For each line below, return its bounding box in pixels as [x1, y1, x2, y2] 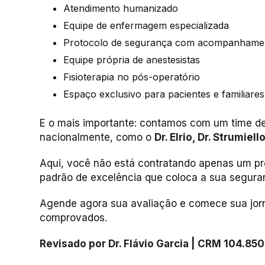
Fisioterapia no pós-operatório [63, 71, 200, 83]
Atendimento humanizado [63, 2, 178, 15]
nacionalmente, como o [40, 131, 154, 144]
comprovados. [40, 212, 107, 224]
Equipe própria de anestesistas [63, 54, 200, 66]
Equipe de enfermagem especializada [63, 20, 229, 32]
